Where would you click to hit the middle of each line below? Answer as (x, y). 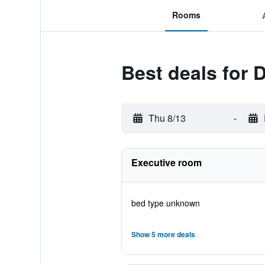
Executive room (166, 162)
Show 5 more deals (163, 234)
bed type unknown (165, 203)
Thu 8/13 (167, 118)
